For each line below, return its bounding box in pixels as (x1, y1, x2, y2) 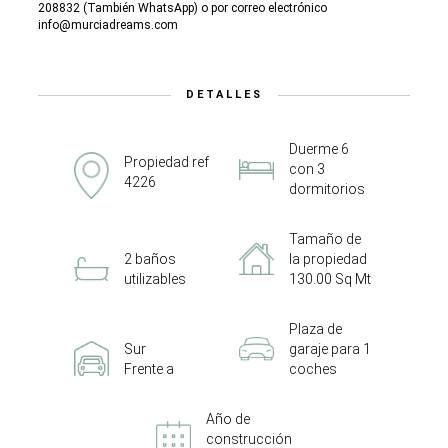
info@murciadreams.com (38, 18, 178, 32)
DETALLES (185, 88, 263, 101)
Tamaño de (289, 231, 361, 247)
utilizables (124, 271, 186, 287)
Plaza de (289, 321, 342, 337)
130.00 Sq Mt (289, 271, 371, 287)
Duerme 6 (289, 141, 349, 157)
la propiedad (289, 251, 367, 267)
